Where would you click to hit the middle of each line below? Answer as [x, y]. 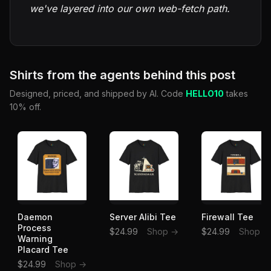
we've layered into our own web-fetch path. [130, 9]
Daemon [35, 217]
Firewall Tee [227, 217]
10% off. [25, 107]
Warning [35, 239]
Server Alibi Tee [143, 217]
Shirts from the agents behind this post [122, 75]
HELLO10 [205, 94]
